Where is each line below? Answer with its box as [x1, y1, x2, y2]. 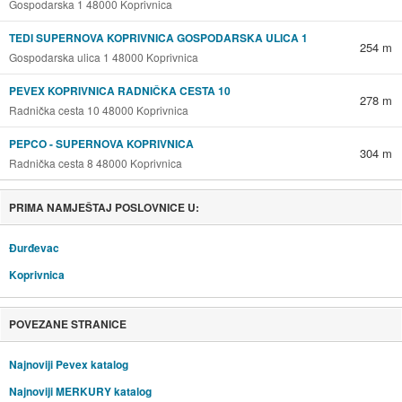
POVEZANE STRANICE [8, 316, 127, 333]
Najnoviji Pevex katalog [8, 356, 128, 373]
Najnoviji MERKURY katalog [8, 383, 152, 400]
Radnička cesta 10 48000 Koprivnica [8, 101, 188, 118]
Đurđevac [8, 239, 59, 256]
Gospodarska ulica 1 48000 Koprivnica [8, 48, 198, 65]
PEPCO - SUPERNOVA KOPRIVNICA [8, 135, 194, 152]
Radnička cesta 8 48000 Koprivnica [8, 154, 182, 170]
